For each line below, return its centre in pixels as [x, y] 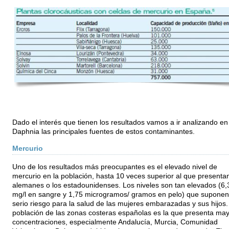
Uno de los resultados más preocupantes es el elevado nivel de [114, 167]
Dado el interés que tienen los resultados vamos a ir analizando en [120, 122]
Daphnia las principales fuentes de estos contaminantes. [103, 131]
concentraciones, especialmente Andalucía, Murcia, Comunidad [115, 222]
